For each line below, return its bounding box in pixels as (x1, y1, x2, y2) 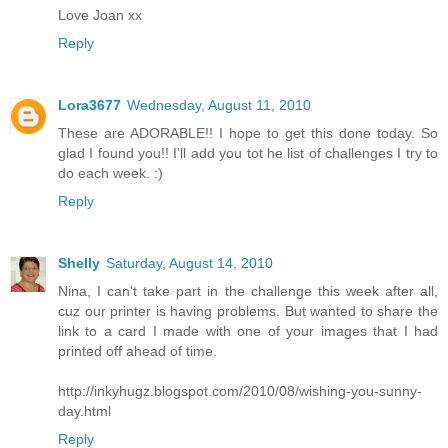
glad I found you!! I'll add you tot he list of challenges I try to (58, 144, 438, 161)
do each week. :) (58, 164, 163, 181)
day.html (58, 402, 111, 419)
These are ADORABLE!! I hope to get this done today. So (58, 124, 438, 141)
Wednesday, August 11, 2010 (127, 96, 311, 113)
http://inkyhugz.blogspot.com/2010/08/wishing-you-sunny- (58, 382, 422, 399)
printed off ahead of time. (58, 342, 217, 359)
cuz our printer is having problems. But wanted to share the (58, 302, 438, 319)
